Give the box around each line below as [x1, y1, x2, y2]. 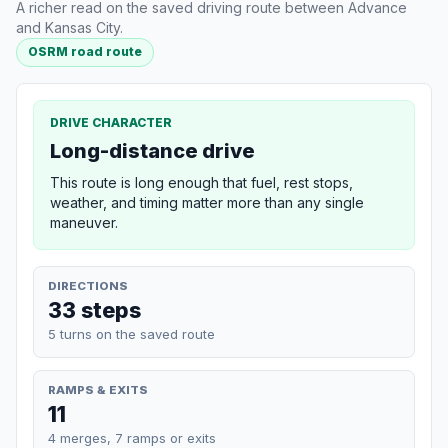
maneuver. [50, 213, 118, 231]
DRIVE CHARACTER [50, 114, 172, 130]
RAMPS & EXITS [48, 382, 148, 397]
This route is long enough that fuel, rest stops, [50, 173, 353, 191]
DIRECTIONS [48, 278, 128, 293]
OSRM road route [28, 44, 143, 60]
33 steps [48, 296, 141, 323]
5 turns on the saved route [48, 325, 215, 342]
